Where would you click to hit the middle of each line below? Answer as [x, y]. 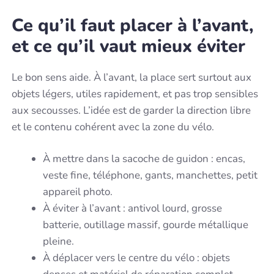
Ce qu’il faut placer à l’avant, [133, 25]
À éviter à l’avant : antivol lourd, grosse [133, 209]
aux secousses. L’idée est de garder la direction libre [131, 110]
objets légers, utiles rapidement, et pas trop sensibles [135, 94]
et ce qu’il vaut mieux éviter [129, 46]
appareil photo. [78, 192]
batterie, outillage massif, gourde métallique [146, 225]
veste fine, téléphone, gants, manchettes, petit [150, 176]
